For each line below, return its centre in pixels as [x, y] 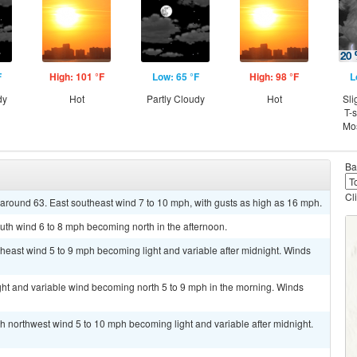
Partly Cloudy [175, 98]
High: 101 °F [76, 76]
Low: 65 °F [175, 76]
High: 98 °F [274, 76]
